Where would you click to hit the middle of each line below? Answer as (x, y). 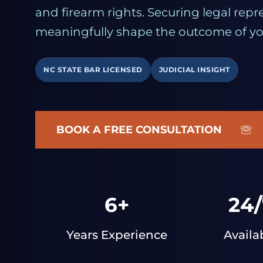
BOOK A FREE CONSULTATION (139, 130)
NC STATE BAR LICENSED (93, 70)
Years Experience (117, 235)
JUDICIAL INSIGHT (194, 70)
